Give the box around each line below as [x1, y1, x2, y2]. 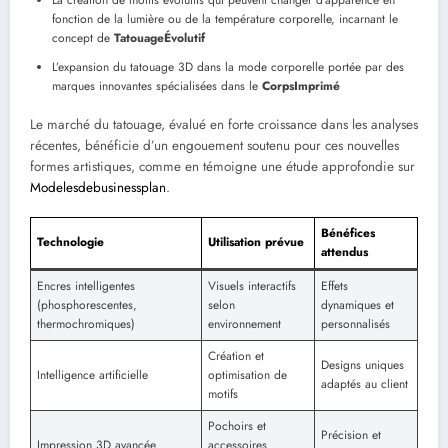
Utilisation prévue [208, 233, 304, 252]
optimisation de [208, 366, 287, 385]
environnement [208, 315, 281, 334]
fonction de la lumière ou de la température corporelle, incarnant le [52, 9, 398, 28]
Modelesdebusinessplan [30, 177, 166, 197]
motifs [208, 385, 238, 404]
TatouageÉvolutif [114, 28, 205, 47]
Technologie [37, 233, 104, 252]
